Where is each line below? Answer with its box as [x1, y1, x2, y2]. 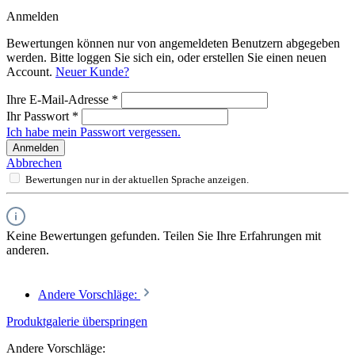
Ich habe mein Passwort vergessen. [6, 125, 181, 139]
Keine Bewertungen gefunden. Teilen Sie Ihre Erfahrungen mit [6, 229, 321, 243]
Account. [6, 65, 55, 79]
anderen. [6, 243, 49, 258]
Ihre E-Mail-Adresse [6, 93, 112, 107]
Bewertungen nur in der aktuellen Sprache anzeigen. [25, 174, 249, 186]
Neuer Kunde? [55, 65, 129, 79]
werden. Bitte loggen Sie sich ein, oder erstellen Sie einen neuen [6, 51, 326, 65]
